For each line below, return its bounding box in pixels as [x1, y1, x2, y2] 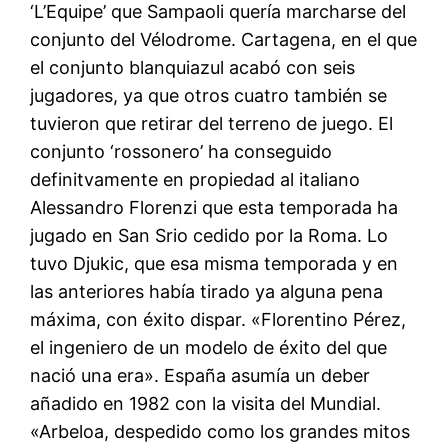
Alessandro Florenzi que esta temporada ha [30, 196, 399, 218]
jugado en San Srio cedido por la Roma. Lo [30, 224, 389, 246]
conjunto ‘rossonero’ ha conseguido [30, 140, 333, 162]
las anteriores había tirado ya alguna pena [30, 280, 384, 302]
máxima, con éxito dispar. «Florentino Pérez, [30, 308, 407, 330]
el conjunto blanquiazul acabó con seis [30, 56, 356, 78]
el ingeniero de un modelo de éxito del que [30, 336, 388, 358]
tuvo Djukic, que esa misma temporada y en [30, 252, 399, 274]
